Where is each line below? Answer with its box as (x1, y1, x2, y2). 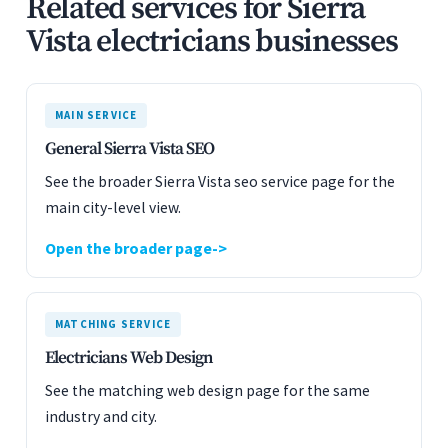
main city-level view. (45, 198, 181, 217)
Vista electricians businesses (26, 22, 398, 62)
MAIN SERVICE (55, 108, 138, 122)
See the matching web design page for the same (45, 381, 370, 400)
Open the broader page (45, 238, 212, 258)
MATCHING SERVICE (55, 317, 172, 331)
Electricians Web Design (45, 347, 213, 369)
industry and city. (45, 407, 157, 426)
